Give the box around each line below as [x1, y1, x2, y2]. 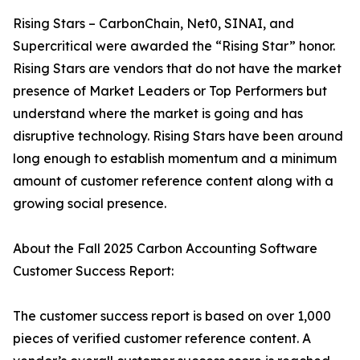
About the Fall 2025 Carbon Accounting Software [13, 240, 317, 257]
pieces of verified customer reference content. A [13, 330, 311, 347]
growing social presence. [13, 195, 166, 212]
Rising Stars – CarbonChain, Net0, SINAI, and [13, 15, 294, 32]
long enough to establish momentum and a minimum [13, 150, 337, 167]
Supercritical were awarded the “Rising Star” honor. [13, 38, 335, 55]
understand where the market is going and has [13, 105, 303, 122]
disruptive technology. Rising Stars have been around [13, 128, 343, 145]
